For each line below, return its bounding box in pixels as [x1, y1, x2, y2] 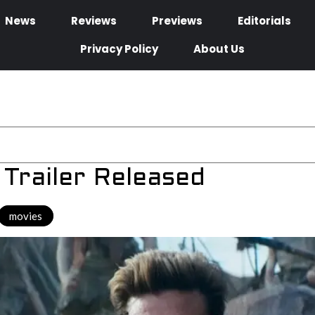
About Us [193, 41, 245, 56]
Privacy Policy [80, 41, 159, 56]
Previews [152, 13, 203, 28]
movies [9, 210, 42, 222]
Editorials [238, 13, 292, 28]
